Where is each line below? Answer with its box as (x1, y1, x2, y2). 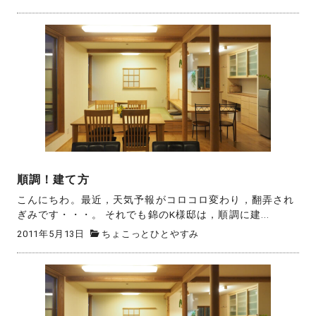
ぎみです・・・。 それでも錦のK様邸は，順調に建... (17, 209, 270, 221)
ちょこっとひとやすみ (102, 228, 200, 239)
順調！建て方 (17, 173, 90, 186)
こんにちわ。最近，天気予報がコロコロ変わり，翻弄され (17, 194, 295, 206)
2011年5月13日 (17, 228, 85, 239)
